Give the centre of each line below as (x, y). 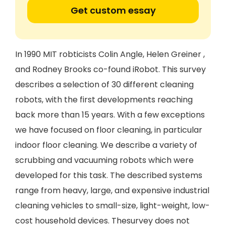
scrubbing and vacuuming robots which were (104, 160)
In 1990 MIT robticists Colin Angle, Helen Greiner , (110, 54)
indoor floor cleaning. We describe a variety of (106, 145)
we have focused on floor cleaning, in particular (109, 130)
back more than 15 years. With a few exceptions (110, 115)
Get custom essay (113, 10)
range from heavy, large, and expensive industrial (112, 190)
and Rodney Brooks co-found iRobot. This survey (110, 69)
